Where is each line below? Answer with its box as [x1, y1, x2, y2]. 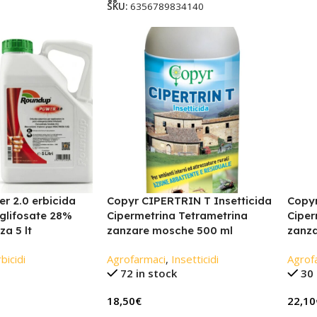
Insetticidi [171, 252, 219, 267]
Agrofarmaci [106, 252, 166, 267]
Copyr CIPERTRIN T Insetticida [106, 194, 272, 208]
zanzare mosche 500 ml [106, 224, 233, 238]
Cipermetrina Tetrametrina [106, 209, 248, 223]
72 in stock [120, 266, 178, 281]
